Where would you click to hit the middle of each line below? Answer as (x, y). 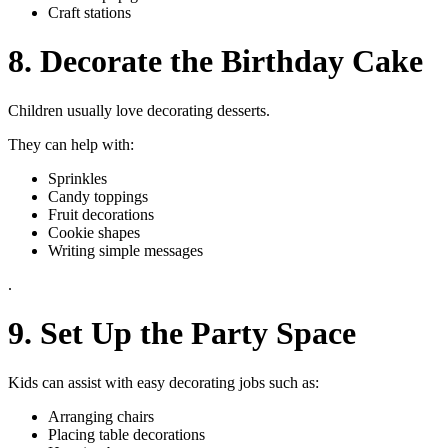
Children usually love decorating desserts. (139, 110)
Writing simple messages (125, 250)
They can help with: (71, 144)
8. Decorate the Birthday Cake (215, 61)
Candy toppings (98, 196)
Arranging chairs (101, 416)
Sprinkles (77, 178)
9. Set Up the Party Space (182, 333)
